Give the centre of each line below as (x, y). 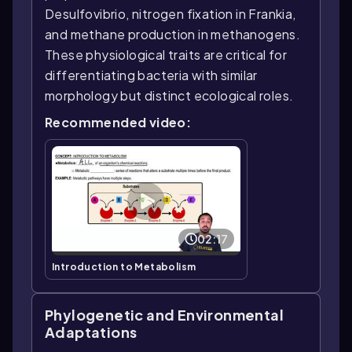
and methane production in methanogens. (173, 34)
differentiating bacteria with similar (151, 75)
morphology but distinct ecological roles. (169, 95)
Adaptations (91, 332)
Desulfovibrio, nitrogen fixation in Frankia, (170, 14)
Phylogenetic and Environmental (164, 315)
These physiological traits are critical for (166, 55)
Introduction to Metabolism (124, 267)
